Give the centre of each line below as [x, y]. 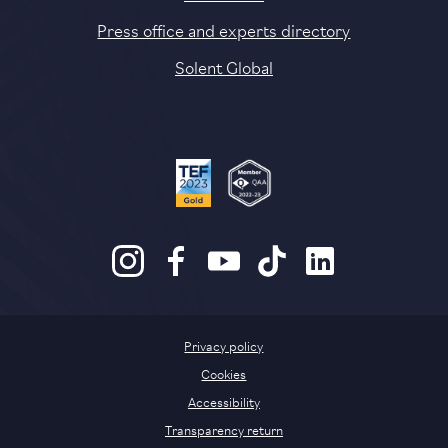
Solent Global [223, 66]
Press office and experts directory [224, 29]
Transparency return [223, 429]
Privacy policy [224, 345]
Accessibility [223, 401]
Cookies [224, 373]
